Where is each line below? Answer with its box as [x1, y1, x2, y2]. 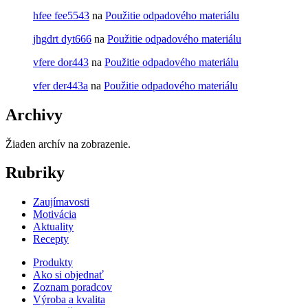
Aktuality [33, 221, 74, 233]
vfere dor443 [33, 56, 89, 68]
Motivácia [33, 208, 76, 221]
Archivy [5, 105, 63, 124]
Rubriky [5, 164, 65, 182]
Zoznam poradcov [33, 281, 112, 294]
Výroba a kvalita [33, 294, 105, 306]
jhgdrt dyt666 [33, 32, 91, 45]
